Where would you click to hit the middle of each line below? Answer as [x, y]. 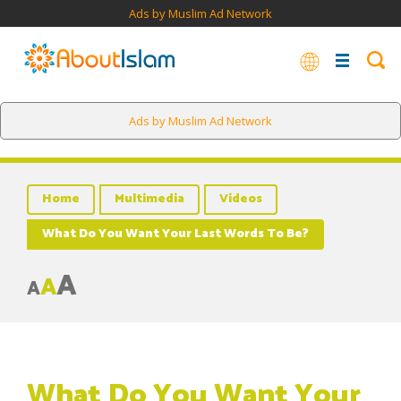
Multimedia [149, 199]
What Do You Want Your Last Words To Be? [175, 234]
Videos [241, 199]
